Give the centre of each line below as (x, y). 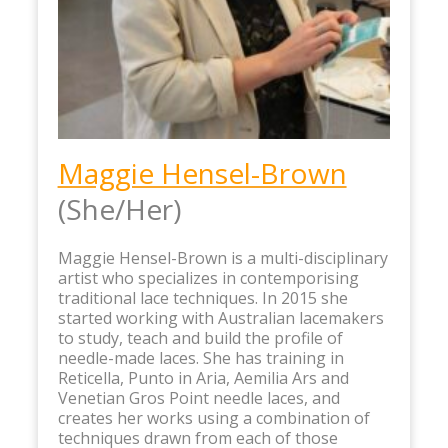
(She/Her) (119, 208)
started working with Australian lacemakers (220, 317)
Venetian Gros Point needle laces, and (198, 397)
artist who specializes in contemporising (208, 277)
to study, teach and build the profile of (200, 337)
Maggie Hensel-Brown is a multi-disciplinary (222, 257)
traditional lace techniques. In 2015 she (202, 297)
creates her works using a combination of (213, 417)
